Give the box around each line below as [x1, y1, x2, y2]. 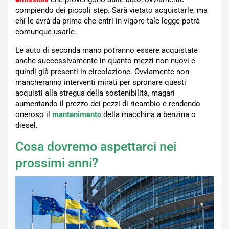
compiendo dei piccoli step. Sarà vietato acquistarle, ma [15, 6, 208, 15]
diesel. [15, 121, 38, 130]
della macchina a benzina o [103, 110, 196, 120]
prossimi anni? [15, 155, 98, 171]
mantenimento [52, 110, 101, 120]
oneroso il [15, 110, 52, 120]
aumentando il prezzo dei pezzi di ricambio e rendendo [15, 99, 200, 109]
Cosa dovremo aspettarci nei [15, 139, 176, 154]
